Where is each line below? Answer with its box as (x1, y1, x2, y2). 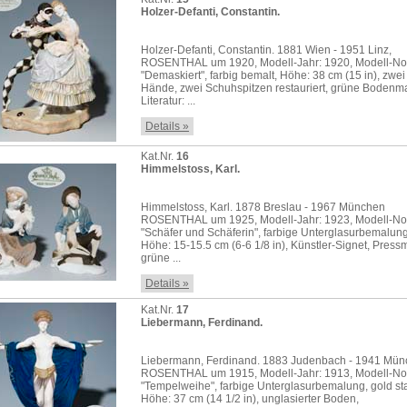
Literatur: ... (141, 94, 195, 107)
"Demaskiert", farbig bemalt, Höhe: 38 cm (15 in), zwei (141, 69, 405, 82)
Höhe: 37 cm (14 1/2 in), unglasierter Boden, (141, 392, 359, 405)
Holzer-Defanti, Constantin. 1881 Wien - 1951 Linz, (141, 44, 392, 56)
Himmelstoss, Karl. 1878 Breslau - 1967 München (141, 201, 385, 213)
